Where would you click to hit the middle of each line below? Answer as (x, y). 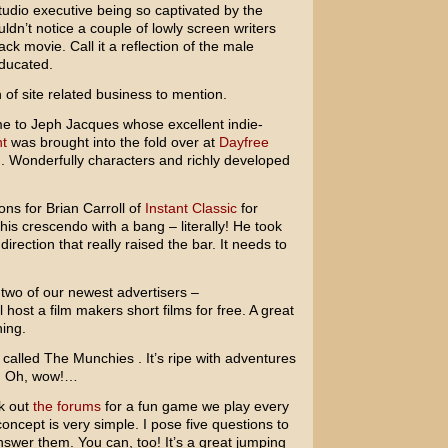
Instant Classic (190, 208)
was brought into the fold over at (112, 142)
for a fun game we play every (194, 406)
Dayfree (243, 142)
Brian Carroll (85, 208)
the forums (66, 406)
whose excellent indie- (190, 124)
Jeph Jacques (74, 124)
